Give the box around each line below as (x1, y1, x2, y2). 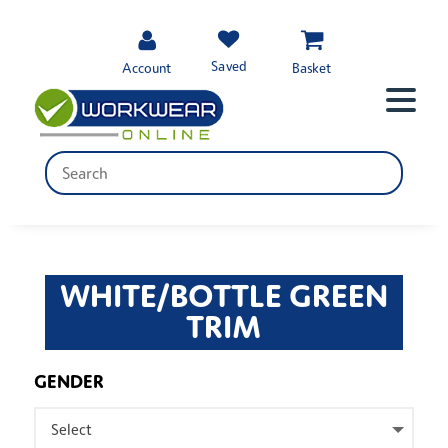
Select (51, 420, 93, 440)
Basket (292, 59, 331, 76)
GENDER (33, 368, 104, 392)
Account (121, 59, 172, 76)
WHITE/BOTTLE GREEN (59, 274, 388, 315)
